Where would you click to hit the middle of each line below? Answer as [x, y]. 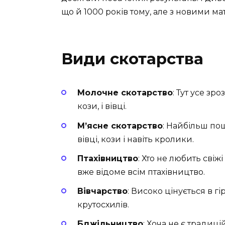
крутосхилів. [103, 204]
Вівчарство [102, 191]
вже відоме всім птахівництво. [141, 172]
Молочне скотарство [125, 93]
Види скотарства [132, 59]
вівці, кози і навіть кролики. [136, 139]
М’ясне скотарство [120, 126]
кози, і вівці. [102, 106]
